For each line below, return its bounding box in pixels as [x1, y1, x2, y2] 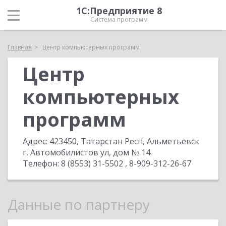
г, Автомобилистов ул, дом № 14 [23, 147, 150, 158]
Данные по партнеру [8, 195, 150, 214]
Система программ [90, 15, 148, 24]
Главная [8, 43, 32, 51]
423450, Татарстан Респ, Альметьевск [49, 136, 199, 147]
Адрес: [23, 136, 49, 147]
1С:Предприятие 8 [76, 5, 162, 17]
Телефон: [23, 158, 61, 169]
